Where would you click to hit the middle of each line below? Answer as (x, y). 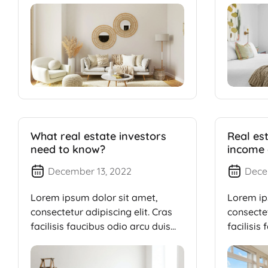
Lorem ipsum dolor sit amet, (94, 198)
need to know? (68, 150)
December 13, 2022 (90, 171)
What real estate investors (98, 136)
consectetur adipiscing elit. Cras (101, 212)
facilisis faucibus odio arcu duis (100, 226)
